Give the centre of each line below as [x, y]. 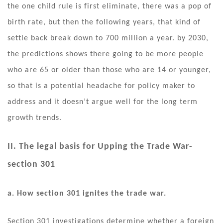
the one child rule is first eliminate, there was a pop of [110, 6]
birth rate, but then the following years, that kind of [104, 22]
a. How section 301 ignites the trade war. [87, 193]
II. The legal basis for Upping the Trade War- [100, 146]
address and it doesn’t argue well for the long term [103, 102]
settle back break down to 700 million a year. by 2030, [108, 38]
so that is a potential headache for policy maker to [101, 86]
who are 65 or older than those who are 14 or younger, [109, 70]
